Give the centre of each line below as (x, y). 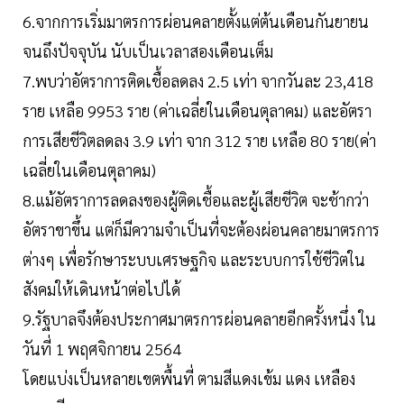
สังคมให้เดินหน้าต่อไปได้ (101, 289)
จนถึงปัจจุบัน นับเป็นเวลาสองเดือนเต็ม (148, 51)
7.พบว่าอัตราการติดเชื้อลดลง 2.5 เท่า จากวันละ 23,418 (198, 81)
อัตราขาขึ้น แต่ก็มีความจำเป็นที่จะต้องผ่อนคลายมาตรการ (201, 230)
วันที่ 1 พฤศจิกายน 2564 (104, 349)
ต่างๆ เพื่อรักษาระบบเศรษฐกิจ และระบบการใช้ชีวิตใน (194, 260)
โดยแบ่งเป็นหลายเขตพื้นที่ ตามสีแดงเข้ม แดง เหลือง (189, 379)
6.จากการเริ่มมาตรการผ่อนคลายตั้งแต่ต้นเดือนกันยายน (196, 22)
